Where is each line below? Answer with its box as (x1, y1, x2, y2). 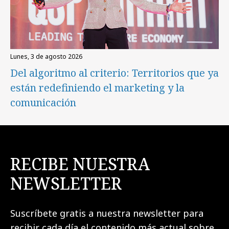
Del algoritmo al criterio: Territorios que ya (10, 65, 219, 80)
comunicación (10, 95, 76, 109)
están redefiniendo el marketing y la (10, 80, 185, 95)
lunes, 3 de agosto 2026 (13, 52, 82, 61)
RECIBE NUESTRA (10, 152, 150, 175)
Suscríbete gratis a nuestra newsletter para (10, 207, 203, 219)
